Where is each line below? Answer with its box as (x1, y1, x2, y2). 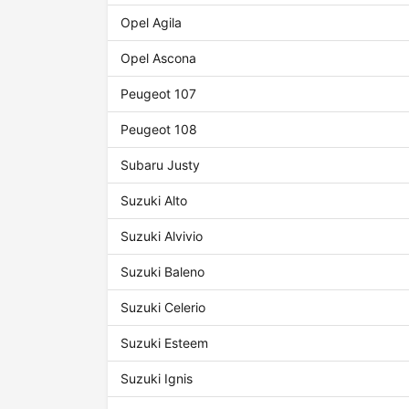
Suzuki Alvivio (121, 228, 204, 245)
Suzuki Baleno (121, 264, 205, 280)
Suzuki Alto (121, 193, 188, 209)
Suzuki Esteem (121, 335, 209, 351)
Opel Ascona (121, 50, 197, 67)
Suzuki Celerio (121, 299, 206, 316)
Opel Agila (121, 15, 183, 31)
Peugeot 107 (121, 86, 197, 102)
